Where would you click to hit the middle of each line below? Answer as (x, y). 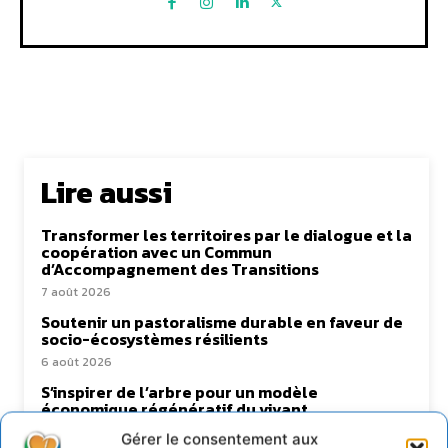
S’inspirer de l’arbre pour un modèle (179, 392)
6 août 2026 (76, 362)
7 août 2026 (76, 292)
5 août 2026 (76, 432)
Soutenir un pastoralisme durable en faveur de (222, 322)
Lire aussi (106, 193)
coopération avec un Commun (156, 252)
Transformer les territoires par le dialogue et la (226, 235)
